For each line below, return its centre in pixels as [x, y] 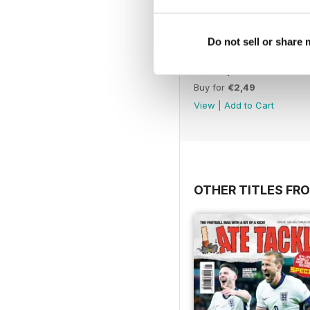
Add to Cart [249, 105]
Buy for [211, 87]
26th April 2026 [232, 70]
